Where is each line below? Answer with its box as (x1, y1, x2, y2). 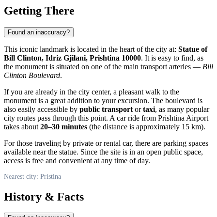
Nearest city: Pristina (4, 172, 61, 180)
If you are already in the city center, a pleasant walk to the (4, 87, 179, 96)
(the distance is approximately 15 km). (87, 122, 205, 131)
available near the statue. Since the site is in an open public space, (4, 147, 203, 156)
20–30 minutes (40, 122, 87, 131)
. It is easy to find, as (141, 53, 203, 62)
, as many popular (155, 105, 209, 113)
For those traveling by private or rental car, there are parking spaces (4, 139, 208, 147)
